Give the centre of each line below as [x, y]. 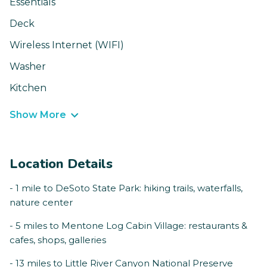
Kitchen [28, 88]
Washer [28, 67]
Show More [38, 115]
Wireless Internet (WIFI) [67, 45]
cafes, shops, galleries [58, 240]
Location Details [61, 164]
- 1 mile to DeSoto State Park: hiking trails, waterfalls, [126, 188]
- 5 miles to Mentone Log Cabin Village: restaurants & [128, 226]
